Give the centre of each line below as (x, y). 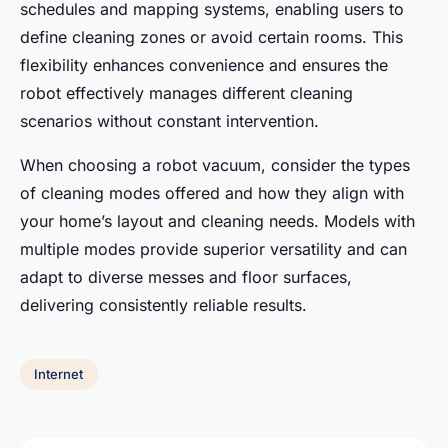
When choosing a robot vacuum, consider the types (215, 164)
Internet (59, 374)
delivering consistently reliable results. (163, 304)
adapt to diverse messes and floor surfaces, (186, 276)
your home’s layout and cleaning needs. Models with (217, 220)
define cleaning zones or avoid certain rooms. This (211, 36)
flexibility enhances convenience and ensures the (204, 64)
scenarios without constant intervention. (169, 120)
